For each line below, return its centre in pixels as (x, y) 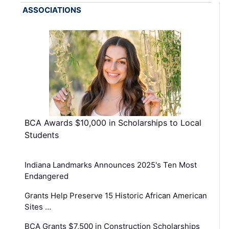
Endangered (47, 176)
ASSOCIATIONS (52, 10)
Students (42, 135)
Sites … (38, 207)
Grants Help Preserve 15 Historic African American (116, 195)
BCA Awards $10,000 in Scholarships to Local (113, 122)
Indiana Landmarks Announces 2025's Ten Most (111, 165)
